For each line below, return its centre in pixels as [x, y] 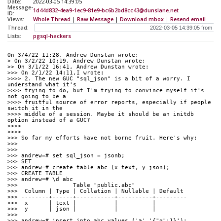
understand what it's [42, 85]
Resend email [188, 19]
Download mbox [142, 19]
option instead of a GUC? [49, 120]
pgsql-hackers [52, 36]
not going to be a [37, 97]
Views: [16, 19]
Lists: [14, 36]
